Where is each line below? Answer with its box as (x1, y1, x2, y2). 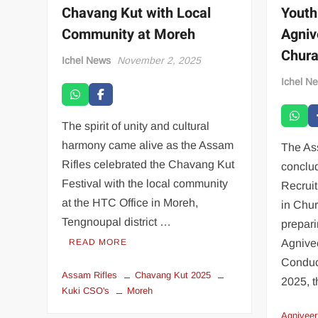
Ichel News (62, 54, 111, 66)
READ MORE (69, 236, 128, 247)
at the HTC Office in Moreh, (62, 196, 199, 209)
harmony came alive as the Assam (62, 138, 234, 151)
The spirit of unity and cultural (62, 119, 210, 132)
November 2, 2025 (117, 54, 202, 66)
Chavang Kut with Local (62, 2, 212, 23)
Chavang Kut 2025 (135, 269, 212, 280)
